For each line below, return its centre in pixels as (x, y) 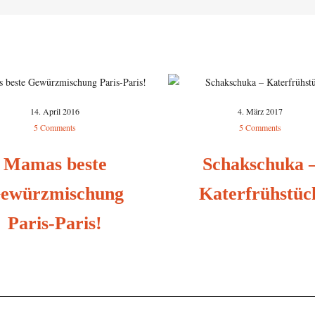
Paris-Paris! (55, 224)
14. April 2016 (55, 111)
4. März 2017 (260, 111)
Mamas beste (55, 165)
